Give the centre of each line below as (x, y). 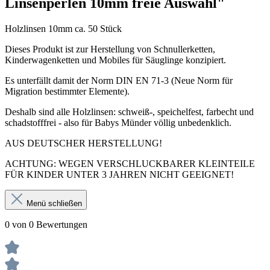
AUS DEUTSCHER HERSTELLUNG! (83, 143)
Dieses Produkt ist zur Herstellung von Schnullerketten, (110, 49)
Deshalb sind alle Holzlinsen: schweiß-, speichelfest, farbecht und (129, 112)
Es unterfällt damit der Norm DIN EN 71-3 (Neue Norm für (119, 81)
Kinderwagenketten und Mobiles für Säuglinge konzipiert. (115, 60)
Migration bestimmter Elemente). (67, 92)
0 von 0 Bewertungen (46, 225)
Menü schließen (54, 204)
